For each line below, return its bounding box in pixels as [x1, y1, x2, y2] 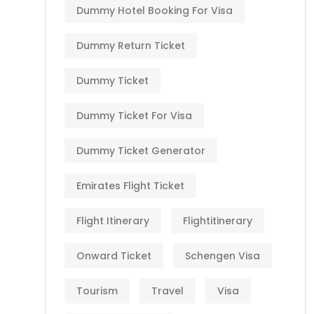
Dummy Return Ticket [76, 39, 185, 53]
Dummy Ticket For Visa [76, 109, 192, 123]
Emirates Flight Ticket [76, 179, 184, 193]
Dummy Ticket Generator [76, 144, 205, 158]
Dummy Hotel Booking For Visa [76, 4, 233, 18]
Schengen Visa [185, 249, 260, 263]
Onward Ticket [76, 249, 151, 263]
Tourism [76, 284, 118, 298]
